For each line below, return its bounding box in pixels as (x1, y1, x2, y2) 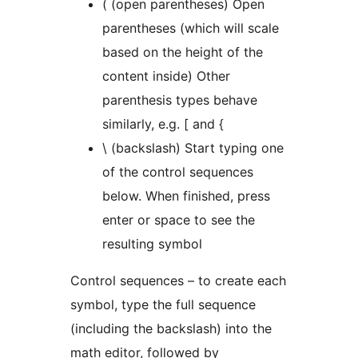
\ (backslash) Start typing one (102, 140, 185, 157)
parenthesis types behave (102, 92, 257, 109)
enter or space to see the (102, 212, 255, 229)
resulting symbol (102, 236, 202, 253)
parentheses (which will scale (102, 20, 279, 37)
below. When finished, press (102, 188, 270, 205)
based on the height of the (102, 44, 263, 61)
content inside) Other (102, 68, 230, 85)
